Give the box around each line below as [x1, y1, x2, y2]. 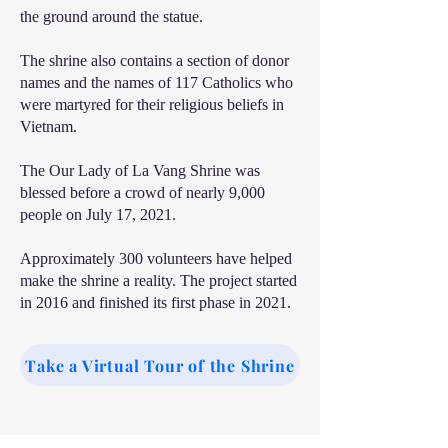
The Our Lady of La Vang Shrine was [20, 162, 260, 179]
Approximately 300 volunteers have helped [20, 250, 292, 267]
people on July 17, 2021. [20, 206, 176, 223]
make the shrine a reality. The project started [20, 272, 297, 289]
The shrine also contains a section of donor [20, 52, 289, 69]
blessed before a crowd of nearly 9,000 [20, 184, 265, 201]
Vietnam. [20, 118, 77, 135]
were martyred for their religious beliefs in [20, 96, 284, 113]
